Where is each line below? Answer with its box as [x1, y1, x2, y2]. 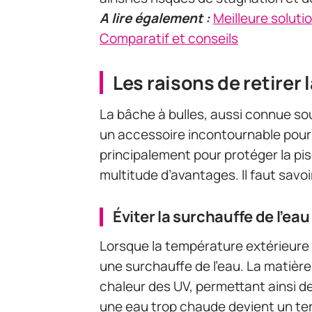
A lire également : [100, 9, 210, 28]
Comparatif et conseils [100, 29, 238, 48]
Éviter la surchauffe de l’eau [113, 205, 310, 227]
